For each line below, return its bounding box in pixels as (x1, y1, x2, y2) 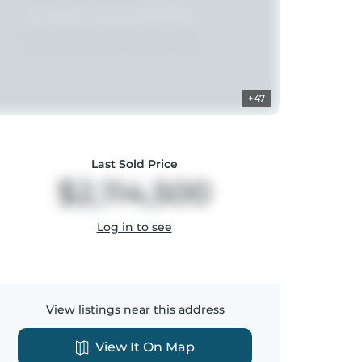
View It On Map (95, 339, 195, 355)
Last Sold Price (90, 157, 178, 171)
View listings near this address (45, 302, 225, 317)
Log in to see (96, 220, 172, 234)
